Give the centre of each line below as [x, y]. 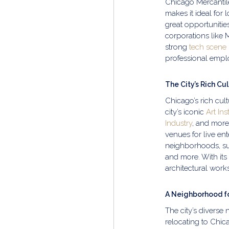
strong [177, 47]
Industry [179, 123]
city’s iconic [186, 112]
